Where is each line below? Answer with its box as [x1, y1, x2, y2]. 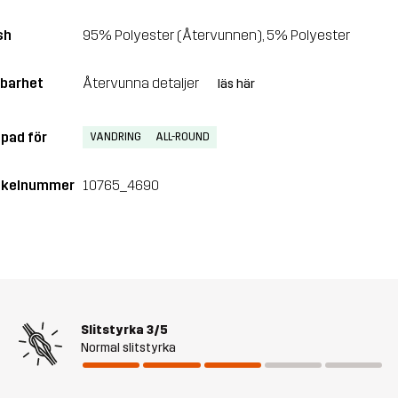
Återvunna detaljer [82, 75, 202, 92]
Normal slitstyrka [81, 339, 177, 355]
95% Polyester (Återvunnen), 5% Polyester [82, 27, 350, 44]
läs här [217, 76, 255, 92]
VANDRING [89, 131, 141, 144]
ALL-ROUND [155, 131, 210, 144]
